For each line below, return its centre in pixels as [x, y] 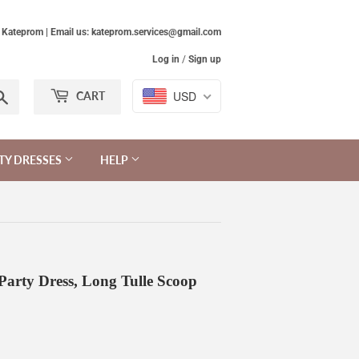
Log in [166, 59]
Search [26, 95]
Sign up [205, 59]
